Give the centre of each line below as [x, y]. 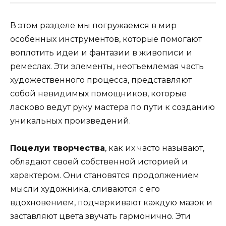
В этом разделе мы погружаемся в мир [93, 25]
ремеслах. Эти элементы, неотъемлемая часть [107, 66]
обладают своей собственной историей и [99, 161]
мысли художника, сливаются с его [85, 189]
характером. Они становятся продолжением [105, 175]
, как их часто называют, [155, 148]
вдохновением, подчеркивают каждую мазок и [111, 202]
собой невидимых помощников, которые [98, 93]
